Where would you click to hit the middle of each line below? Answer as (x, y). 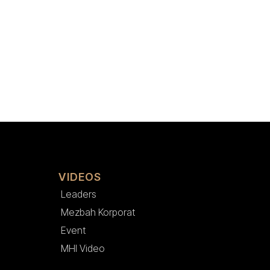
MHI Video (83, 248)
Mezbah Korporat (98, 212)
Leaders (79, 194)
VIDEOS (80, 177)
